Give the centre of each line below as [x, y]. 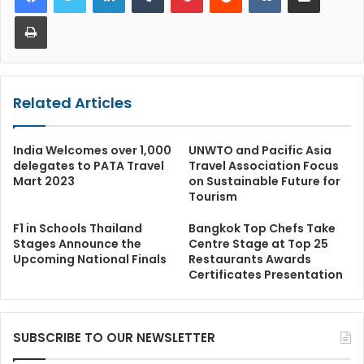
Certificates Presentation [266, 274]
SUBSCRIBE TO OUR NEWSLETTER [114, 337]
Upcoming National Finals [90, 259]
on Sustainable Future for [264, 181]
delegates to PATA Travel [89, 165]
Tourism [213, 196]
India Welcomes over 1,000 [92, 150]
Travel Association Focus [264, 165]
